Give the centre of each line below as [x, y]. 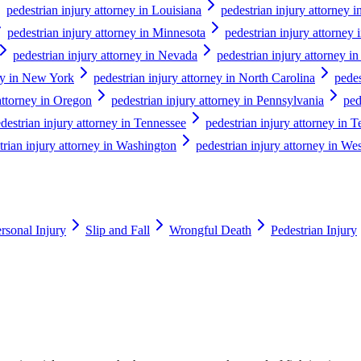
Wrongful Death [210, 230]
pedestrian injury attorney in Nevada [105, 55]
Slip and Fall [118, 230]
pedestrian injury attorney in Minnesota [106, 32]
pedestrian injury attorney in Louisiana [104, 10]
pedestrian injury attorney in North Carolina [204, 77]
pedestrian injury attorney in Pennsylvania [218, 100]
